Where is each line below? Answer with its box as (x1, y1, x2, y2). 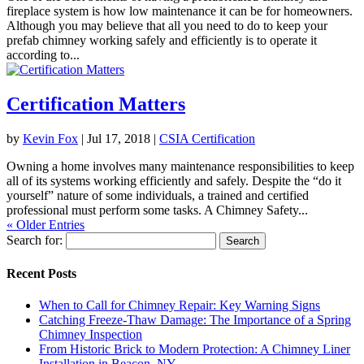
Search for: (6, 232, 63, 247)
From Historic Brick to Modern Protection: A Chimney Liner (39, 342, 350, 357)
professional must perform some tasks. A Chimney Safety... (6, 202, 308, 217)
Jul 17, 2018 (87, 131, 150, 145)
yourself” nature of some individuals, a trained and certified (6, 188, 309, 202)
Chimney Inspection (39, 327, 142, 342)
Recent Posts (6, 266, 76, 280)
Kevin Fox (23, 131, 78, 145)
